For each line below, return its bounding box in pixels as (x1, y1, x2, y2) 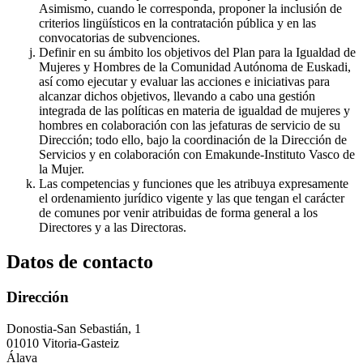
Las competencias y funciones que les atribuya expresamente (39, 176, 348, 190)
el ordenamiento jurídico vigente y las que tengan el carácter (39, 190, 344, 205)
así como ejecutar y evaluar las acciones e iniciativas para (39, 74, 330, 88)
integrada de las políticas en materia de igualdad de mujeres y (39, 103, 350, 117)
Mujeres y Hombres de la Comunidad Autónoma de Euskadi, (39, 59, 351, 74)
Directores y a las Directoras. (39, 220, 186, 234)
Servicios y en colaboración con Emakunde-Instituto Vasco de (39, 147, 355, 161)
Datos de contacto (6, 250, 153, 272)
